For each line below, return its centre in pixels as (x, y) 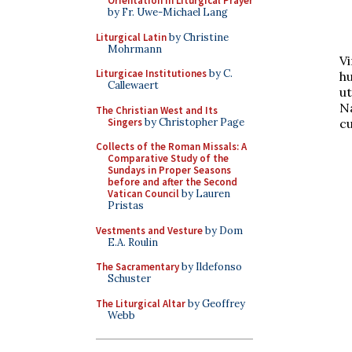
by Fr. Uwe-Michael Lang (168, 12)
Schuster (129, 279)
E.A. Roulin (133, 242)
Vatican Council (143, 194)
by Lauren (205, 194)
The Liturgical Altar (141, 303)
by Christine (198, 37)
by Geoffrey (215, 303)
